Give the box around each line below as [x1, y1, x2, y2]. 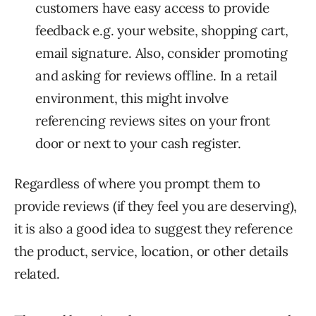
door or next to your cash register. [35, 135, 241, 152]
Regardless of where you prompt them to [14, 175, 260, 193]
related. [14, 265, 60, 283]
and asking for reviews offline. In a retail [35, 67, 277, 85]
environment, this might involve [35, 90, 229, 107]
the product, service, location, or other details [14, 243, 288, 260]
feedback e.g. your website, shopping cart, [35, 22, 288, 39]
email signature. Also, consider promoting [35, 44, 288, 62]
